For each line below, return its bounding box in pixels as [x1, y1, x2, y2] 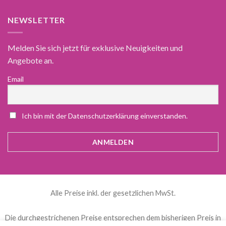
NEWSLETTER [8, 15, 65, 25]
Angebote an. [8, 55, 53, 65]
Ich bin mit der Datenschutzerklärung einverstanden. [22, 111, 188, 120]
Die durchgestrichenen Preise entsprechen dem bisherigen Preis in [5, 213, 221, 222]
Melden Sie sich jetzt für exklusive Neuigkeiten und [8, 42, 183, 52]
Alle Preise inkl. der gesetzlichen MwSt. [50, 188, 176, 197]
